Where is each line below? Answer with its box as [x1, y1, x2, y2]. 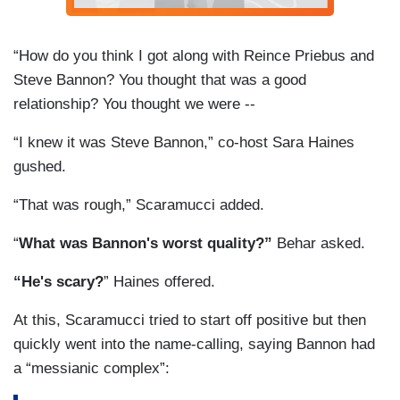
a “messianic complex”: [13, 360, 170, 378]
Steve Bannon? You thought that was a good [13, 71, 306, 89]
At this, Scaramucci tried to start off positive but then [13, 312, 366, 329]
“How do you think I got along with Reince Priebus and [13, 47, 374, 65]
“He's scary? [13, 273, 104, 291]
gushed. [13, 158, 66, 176]
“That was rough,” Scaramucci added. [13, 196, 264, 214]
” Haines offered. [104, 273, 215, 291]
